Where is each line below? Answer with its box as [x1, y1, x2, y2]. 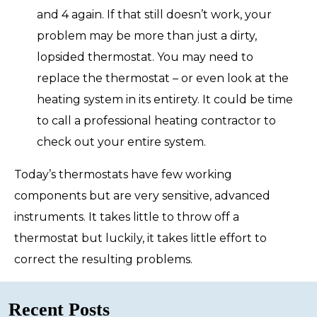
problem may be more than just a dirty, [37, 28, 257, 42]
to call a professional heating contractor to [37, 113, 276, 127]
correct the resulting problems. [14, 252, 192, 266]
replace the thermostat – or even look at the [37, 71, 289, 85]
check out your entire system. [37, 134, 206, 149]
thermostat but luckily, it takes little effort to [14, 231, 267, 245]
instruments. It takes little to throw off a [14, 209, 239, 224]
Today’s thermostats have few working [14, 167, 232, 181]
